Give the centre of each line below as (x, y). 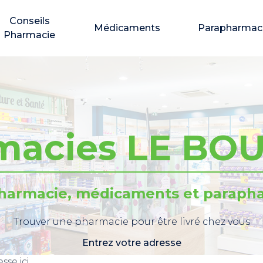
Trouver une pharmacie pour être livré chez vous (131, 222)
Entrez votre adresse (131, 243)
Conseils (29, 21)
